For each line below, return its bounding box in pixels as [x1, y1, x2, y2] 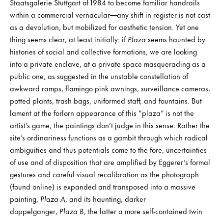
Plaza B [59, 205, 84, 217]
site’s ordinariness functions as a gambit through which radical [10, 131, 208, 143]
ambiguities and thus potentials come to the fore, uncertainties [10, 143, 207, 155]
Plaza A [40, 192, 65, 204]
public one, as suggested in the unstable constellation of [10, 70, 188, 82]
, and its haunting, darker [65, 192, 146, 204]
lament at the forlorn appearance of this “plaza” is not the [10, 107, 194, 118]
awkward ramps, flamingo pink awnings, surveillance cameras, [10, 82, 210, 94]
